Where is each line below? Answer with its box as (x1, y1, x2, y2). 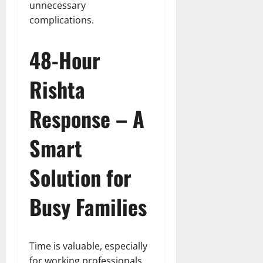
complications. (29, 14, 94, 27)
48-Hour (29, 44, 100, 76)
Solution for (29, 161, 131, 193)
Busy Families (29, 191, 147, 222)
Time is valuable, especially (29, 240, 147, 253)
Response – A (29, 103, 144, 134)
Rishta (29, 73, 85, 105)
